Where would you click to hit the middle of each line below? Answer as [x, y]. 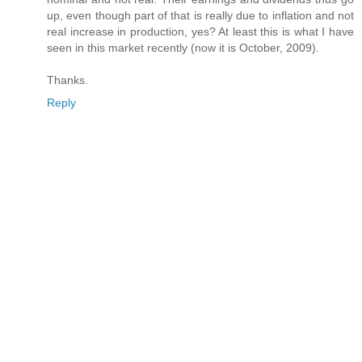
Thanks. [67, 80]
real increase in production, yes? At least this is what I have [200, 32]
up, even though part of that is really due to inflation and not [200, 16]
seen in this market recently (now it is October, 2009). [183, 48]
